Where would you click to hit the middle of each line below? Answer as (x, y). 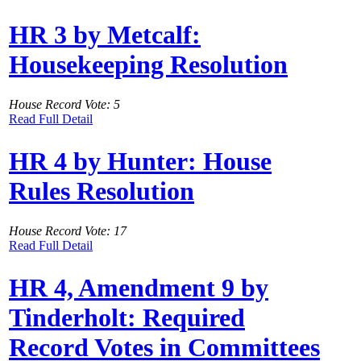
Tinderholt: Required (127, 318)
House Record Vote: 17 (68, 230)
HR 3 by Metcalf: (105, 35)
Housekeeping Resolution (148, 65)
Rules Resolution (102, 191)
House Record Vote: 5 (64, 104)
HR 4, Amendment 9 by (139, 288)
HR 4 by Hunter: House (140, 162)
